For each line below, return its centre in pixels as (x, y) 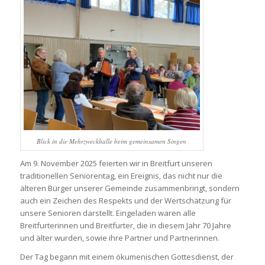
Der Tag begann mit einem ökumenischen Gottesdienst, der (127, 256)
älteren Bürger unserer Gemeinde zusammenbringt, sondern (130, 188)
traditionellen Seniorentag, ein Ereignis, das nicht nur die (121, 175)
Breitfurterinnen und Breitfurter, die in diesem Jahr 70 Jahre (125, 225)
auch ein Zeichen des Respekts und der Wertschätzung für (125, 200)
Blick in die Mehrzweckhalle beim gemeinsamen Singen (112, 141)
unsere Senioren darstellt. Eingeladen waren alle (108, 213)
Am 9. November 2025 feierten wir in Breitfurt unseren (116, 163)
